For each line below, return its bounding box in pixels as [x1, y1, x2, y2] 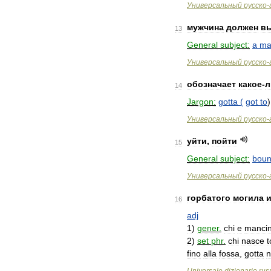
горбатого [187, 193, 230, 203]
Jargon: [187, 97, 216, 106]
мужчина [187, 22, 224, 32]
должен [226, 22, 258, 32]
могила [233, 193, 264, 203]
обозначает [187, 79, 236, 89]
